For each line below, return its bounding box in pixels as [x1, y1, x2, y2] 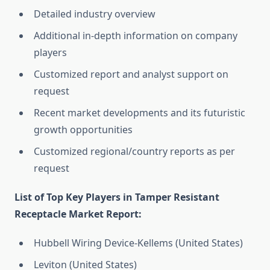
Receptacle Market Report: [14, 207, 142, 221]
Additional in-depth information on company [34, 29, 237, 43]
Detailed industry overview [34, 7, 155, 21]
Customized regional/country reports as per [34, 145, 235, 159]
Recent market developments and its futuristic [34, 106, 245, 120]
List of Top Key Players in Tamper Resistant [14, 190, 219, 204]
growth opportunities [34, 123, 133, 137]
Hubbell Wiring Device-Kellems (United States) [34, 236, 243, 250]
